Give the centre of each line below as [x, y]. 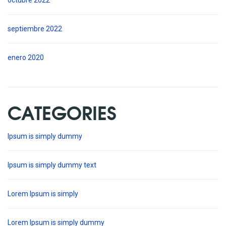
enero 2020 [26, 58]
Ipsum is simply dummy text [52, 165]
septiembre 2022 [35, 29]
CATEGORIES [62, 112]
